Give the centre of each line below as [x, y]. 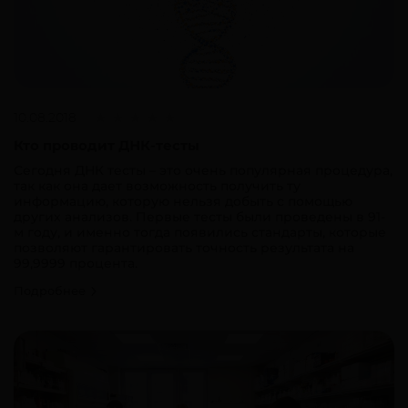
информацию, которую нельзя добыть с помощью [183, 201]
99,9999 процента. [76, 263]
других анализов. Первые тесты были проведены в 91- [199, 216]
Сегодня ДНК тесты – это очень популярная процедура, [203, 170]
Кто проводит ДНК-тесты [107, 145]
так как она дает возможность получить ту [157, 185]
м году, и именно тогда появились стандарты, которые [200, 232]
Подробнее [51, 290]
